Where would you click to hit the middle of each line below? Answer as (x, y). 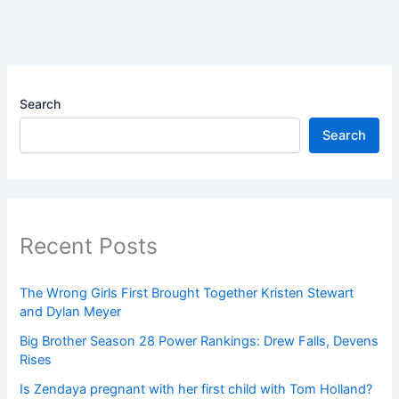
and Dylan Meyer (71, 311)
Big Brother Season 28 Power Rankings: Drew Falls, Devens (199, 341)
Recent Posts (89, 246)
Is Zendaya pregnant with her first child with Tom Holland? (196, 389)
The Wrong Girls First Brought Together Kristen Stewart (187, 293)
